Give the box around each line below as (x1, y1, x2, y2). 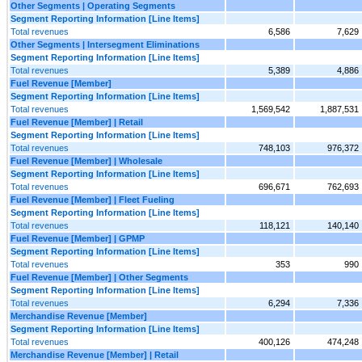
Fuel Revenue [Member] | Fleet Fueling (11, 194, 175, 204)
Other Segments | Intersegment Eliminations (11, 39, 200, 49)
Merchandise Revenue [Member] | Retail (11, 349, 179, 360)
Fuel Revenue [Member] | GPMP (11, 233, 145, 243)
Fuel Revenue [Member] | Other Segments (11, 271, 188, 282)
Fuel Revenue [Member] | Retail (11, 116, 143, 127)
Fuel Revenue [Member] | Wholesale (11, 155, 162, 166)
